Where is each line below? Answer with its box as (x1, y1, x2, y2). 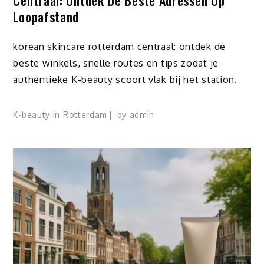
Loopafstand (13, 7, 80, 27)
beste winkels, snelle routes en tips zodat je (13, 57, 219, 70)
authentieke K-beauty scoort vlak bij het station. (13, 74, 237, 86)
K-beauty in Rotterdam (13, 110, 108, 120)
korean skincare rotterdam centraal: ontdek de (13, 41, 226, 53)
